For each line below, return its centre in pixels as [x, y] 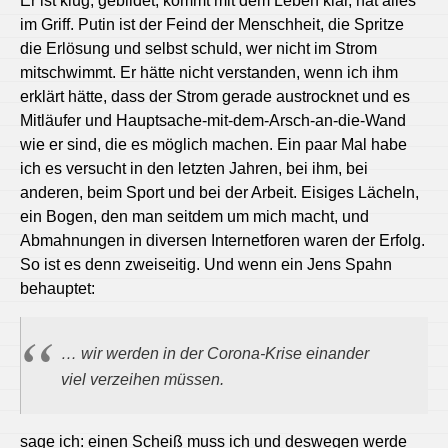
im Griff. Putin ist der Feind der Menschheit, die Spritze [212, 24]
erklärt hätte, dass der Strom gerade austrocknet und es [215, 96]
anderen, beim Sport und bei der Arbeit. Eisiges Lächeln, [219, 192]
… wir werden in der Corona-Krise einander [215, 353]
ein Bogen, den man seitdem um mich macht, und [194, 216]
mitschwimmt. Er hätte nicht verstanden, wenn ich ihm [209, 72]
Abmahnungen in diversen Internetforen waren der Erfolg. [222, 240]
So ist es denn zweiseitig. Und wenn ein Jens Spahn [206, 264]
